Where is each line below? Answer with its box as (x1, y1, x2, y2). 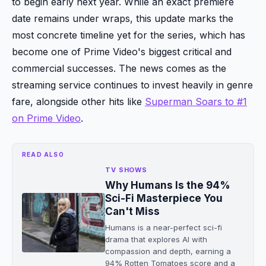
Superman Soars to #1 (145, 96, 247, 107)
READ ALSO (22, 151, 64, 158)
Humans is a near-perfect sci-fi (105, 223, 222, 232)
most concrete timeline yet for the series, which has (12, 29, 245, 41)
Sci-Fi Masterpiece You (105, 192, 223, 204)
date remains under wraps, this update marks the (12, 12, 233, 24)
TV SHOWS (105, 166, 148, 174)
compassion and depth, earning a (105, 246, 231, 256)
